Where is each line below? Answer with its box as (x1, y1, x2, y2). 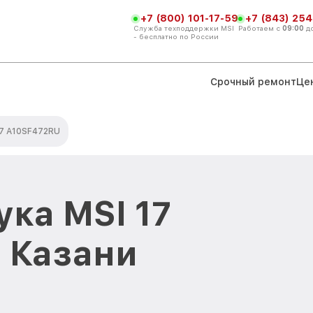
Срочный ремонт (210, 75, 296, 87)
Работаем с (238, 23, 282, 32)
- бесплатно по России (133, 31, 219, 41)
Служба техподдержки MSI (133, 23, 234, 32)
